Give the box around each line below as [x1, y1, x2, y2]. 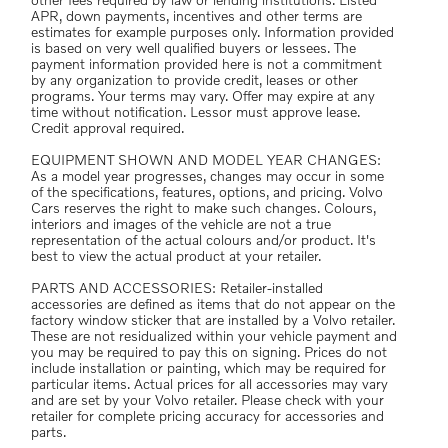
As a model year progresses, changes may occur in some [31, 170, 384, 184]
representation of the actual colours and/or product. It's [31, 234, 376, 248]
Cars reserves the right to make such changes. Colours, [31, 202, 376, 216]
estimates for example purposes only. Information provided [31, 26, 394, 40]
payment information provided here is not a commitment [31, 58, 382, 72]
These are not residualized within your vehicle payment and [31, 330, 397, 344]
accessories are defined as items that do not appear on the [31, 298, 395, 312]
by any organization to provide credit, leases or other [31, 74, 358, 88]
